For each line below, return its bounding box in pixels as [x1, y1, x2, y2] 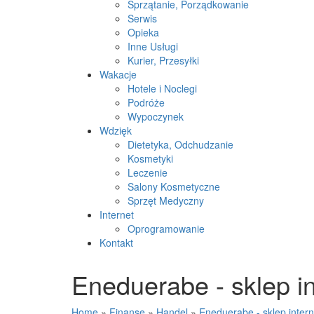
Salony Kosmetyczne [128, 179, 220, 193]
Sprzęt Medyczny [128, 193, 204, 207]
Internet [100, 207, 134, 221]
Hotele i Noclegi [128, 81, 197, 95]
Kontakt [100, 235, 133, 250]
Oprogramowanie [128, 221, 205, 235]
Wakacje [100, 67, 137, 81]
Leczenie [128, 165, 168, 179]
